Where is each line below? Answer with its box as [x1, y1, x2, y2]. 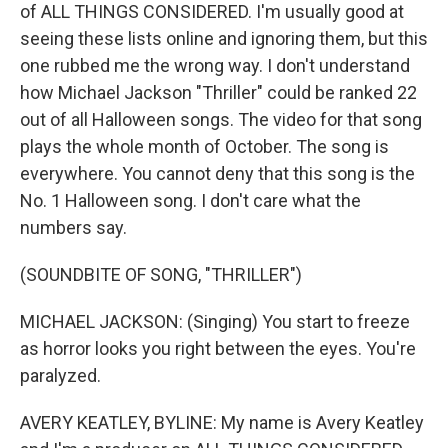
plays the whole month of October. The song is [20, 136, 389, 157]
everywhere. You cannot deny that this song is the [20, 163, 415, 184]
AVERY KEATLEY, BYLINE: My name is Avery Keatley [20, 412, 424, 433]
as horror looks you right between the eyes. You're [20, 338, 416, 359]
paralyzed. [20, 365, 101, 386]
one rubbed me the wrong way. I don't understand [20, 55, 410, 76]
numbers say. [20, 217, 127, 238]
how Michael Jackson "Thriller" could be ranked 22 [20, 82, 417, 103]
